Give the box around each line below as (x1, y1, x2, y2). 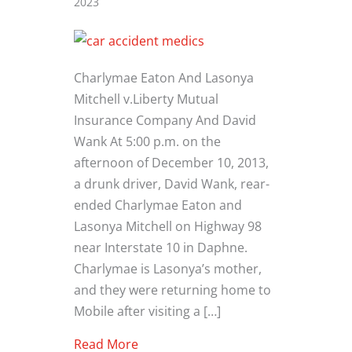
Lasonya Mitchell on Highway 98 (74, 216, 262, 235)
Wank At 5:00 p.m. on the (74, 131, 221, 150)
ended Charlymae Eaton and (74, 195, 242, 214)
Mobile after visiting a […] (74, 301, 221, 320)
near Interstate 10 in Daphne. (74, 237, 247, 256)
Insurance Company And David (74, 110, 256, 129)
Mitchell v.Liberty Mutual (74, 89, 218, 108)
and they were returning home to (74, 280, 271, 299)
